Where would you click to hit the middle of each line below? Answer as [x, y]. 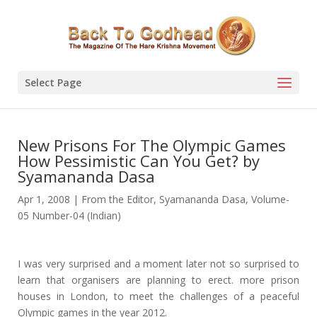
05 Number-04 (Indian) [69, 215]
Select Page [53, 82]
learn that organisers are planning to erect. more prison [158, 280]
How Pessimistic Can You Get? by [138, 161]
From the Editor [117, 199]
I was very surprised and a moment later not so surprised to [158, 264]
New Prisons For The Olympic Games [151, 145]
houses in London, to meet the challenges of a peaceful [158, 296]
